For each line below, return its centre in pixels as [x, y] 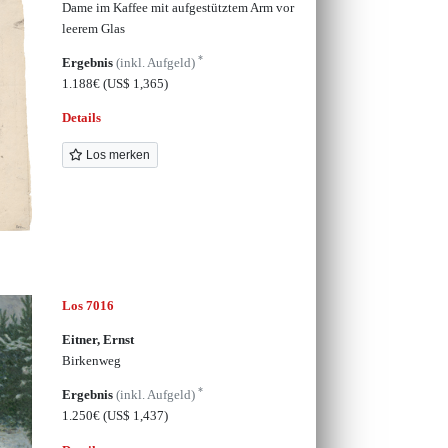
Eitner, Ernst [97, 339]
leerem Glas [93, 28]
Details [81, 118]
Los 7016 [87, 305]
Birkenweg [91, 360]
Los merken [117, 154]
